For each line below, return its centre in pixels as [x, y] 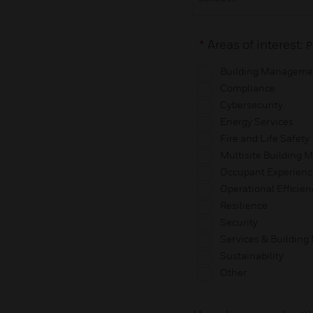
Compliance [247, 87]
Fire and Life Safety [264, 138]
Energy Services [256, 121]
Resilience [243, 205]
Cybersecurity [251, 104]
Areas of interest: [256, 44]
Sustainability [252, 255]
